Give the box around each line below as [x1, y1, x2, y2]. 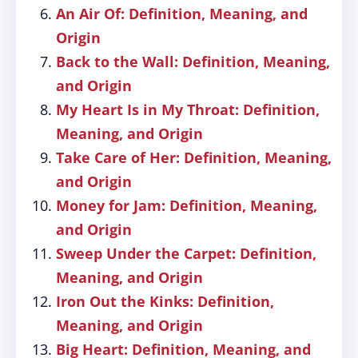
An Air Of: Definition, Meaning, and [56, 4, 308, 23]
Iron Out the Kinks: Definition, [56, 292, 274, 311]
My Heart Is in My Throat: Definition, [56, 100, 320, 119]
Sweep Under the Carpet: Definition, [56, 244, 316, 263]
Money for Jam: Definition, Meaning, [56, 196, 317, 215]
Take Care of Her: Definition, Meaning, [56, 148, 332, 167]
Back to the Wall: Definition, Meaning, [56, 52, 330, 71]
